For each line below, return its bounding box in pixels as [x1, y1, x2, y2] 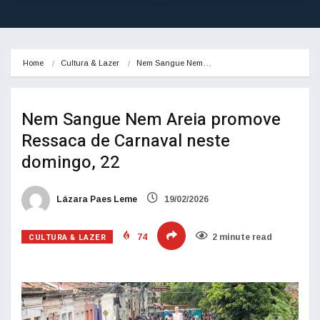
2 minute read [212, 232, 273, 243]
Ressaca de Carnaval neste [21, 129, 230, 154]
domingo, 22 [21, 150, 120, 176]
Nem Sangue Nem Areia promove [21, 107, 281, 133]
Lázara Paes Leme [54, 194, 137, 205]
